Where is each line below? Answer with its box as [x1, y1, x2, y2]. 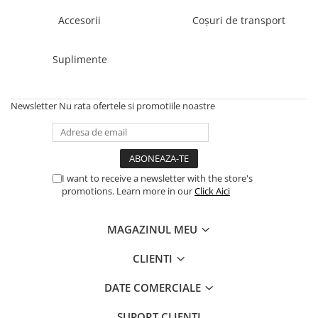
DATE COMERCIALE [104, 280, 204, 295]
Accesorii [58, 13, 101, 28]
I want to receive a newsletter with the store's [62, 172, 253, 185]
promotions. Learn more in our [62, 185, 194, 198]
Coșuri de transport [192, 13, 285, 28]
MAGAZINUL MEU [107, 222, 200, 237]
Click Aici [194, 185, 230, 198]
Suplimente [52, 53, 107, 67]
